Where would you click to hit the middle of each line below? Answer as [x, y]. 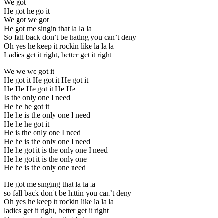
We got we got [26, 19]
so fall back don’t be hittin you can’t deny [68, 193]
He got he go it [27, 11]
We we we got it [29, 71]
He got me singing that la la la [50, 184]
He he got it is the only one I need [56, 150]
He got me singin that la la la [48, 28]
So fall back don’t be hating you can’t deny [70, 37]
